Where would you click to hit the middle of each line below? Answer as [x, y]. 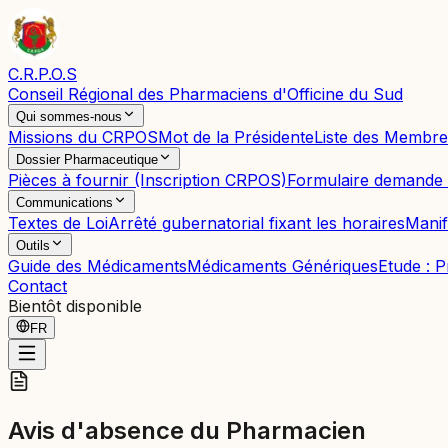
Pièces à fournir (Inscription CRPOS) [147, 180]
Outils [33, 245]
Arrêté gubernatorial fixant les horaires [256, 223]
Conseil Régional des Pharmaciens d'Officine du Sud [205, 94]
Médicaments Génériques [282, 266]
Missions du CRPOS [83, 137]
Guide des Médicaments [97, 266]
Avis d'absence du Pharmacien [187, 430]
